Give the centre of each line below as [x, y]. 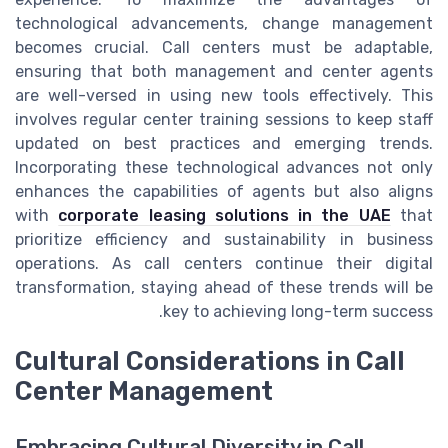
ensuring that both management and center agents [224, 72]
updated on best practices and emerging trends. [224, 144]
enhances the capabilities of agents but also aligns [224, 192]
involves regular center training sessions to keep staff [224, 120]
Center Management [144, 391]
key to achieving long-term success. [298, 312]
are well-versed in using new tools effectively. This [224, 96]
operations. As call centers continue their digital [224, 264]
